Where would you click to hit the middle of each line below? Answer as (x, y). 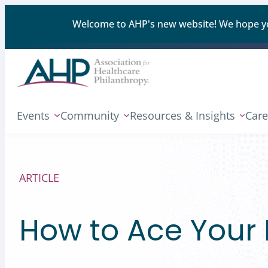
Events (33, 116)
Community (89, 116)
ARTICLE (39, 178)
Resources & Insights (182, 116)
